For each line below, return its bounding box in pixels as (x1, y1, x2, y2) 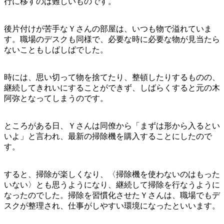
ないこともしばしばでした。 (4, 45, 108, 54)
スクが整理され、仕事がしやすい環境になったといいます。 (4, 201, 220, 210)
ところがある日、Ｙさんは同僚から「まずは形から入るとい (4, 121, 220, 130)
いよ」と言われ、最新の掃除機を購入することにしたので (4, 132, 212, 141)
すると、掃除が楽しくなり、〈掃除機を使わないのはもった (4, 170, 220, 179)
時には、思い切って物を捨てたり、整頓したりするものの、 (4, 73, 220, 82)
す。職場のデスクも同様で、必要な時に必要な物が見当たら (4, 35, 220, 44)
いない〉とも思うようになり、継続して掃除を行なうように (4, 180, 220, 189)
